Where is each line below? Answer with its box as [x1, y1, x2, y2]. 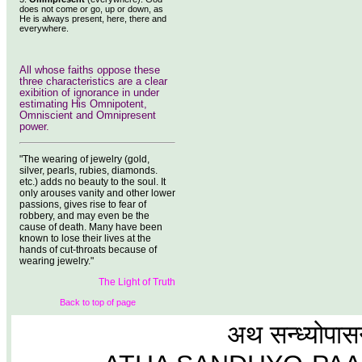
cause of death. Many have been [19, 221, 162, 233]
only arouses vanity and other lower [19, 187, 175, 199]
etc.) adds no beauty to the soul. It [19, 176, 166, 187]
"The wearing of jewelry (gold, [19, 154, 149, 165]
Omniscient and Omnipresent [19, 110, 156, 121]
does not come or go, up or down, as [19, 4, 163, 14]
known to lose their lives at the [19, 233, 151, 244]
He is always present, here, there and [19, 14, 166, 23]
